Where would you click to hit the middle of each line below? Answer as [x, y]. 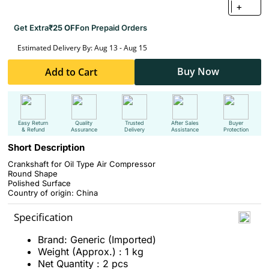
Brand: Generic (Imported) [97, 240]
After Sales [185, 123]
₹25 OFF [64, 28]
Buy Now [198, 71]
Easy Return [33, 123]
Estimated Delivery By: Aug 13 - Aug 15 [82, 48]
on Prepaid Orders [113, 28]
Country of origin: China [53, 193]
